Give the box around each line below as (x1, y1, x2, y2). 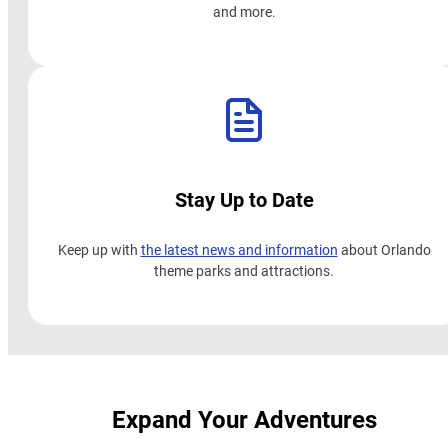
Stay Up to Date (174, 185, 314, 212)
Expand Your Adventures (111, 402, 377, 435)
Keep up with (57, 239, 141, 259)
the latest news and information (140, 239, 338, 259)
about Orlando (337, 239, 431, 259)
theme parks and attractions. (154, 260, 334, 280)
